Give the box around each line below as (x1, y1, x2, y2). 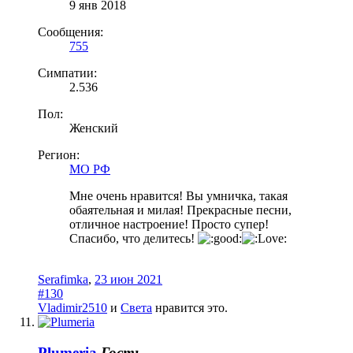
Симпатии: (38, 66, 97, 80)
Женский (69, 121, 118, 136)
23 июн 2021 (95, 273, 162, 287)
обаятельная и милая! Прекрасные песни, (69, 203, 292, 217)
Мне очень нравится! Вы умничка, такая (69, 189, 288, 203)
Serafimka (38, 273, 88, 287)
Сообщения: (38, 25, 103, 39)
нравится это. (152, 301, 228, 315)
